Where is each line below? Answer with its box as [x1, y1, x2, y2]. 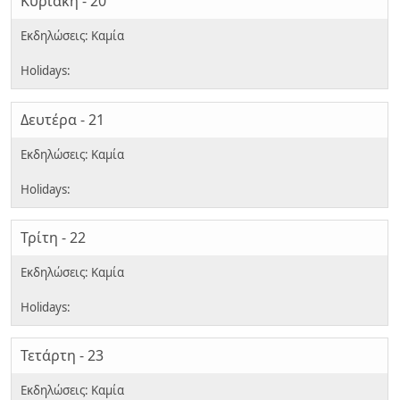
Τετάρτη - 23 [21, 346, 104, 366]
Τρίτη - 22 [21, 228, 86, 248]
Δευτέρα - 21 [21, 109, 104, 129]
